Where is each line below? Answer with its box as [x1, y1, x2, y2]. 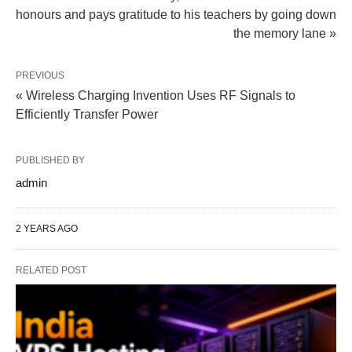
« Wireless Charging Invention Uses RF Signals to [16, 88, 295, 102]
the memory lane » [233, 26, 336, 40]
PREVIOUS [16, 69, 64, 81]
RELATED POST [16, 264, 86, 276]
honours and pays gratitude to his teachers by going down [16, 7, 336, 21]
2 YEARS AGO [16, 222, 78, 234]
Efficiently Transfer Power [16, 107, 158, 121]
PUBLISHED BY [16, 154, 85, 166]
